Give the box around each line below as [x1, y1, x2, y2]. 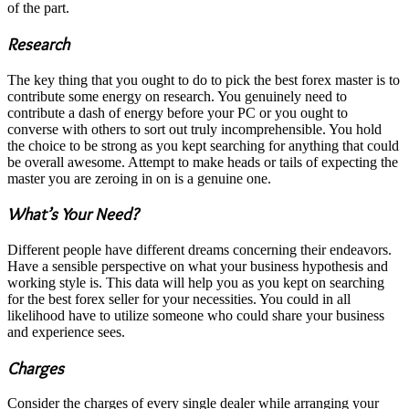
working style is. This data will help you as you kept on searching [7, 274, 384, 290]
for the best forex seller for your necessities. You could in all [7, 290, 351, 307]
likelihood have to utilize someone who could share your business [7, 307, 384, 323]
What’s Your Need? [7, 204, 138, 225]
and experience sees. [7, 323, 125, 340]
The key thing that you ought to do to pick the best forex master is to [7, 71, 400, 88]
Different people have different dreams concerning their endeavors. [7, 241, 392, 257]
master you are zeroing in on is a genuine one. [7, 170, 271, 186]
